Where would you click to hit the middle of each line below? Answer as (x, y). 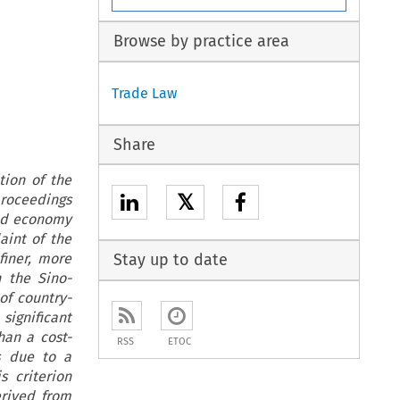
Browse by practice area (201, 42)
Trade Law (145, 93)
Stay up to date (170, 260)
